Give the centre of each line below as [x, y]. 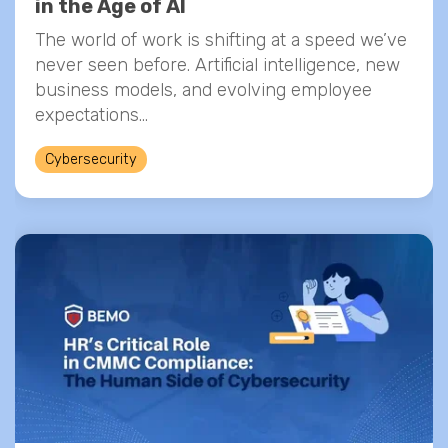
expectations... [91, 115]
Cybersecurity [91, 159]
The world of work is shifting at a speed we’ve [221, 40]
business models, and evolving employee [203, 90]
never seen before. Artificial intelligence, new [217, 65]
